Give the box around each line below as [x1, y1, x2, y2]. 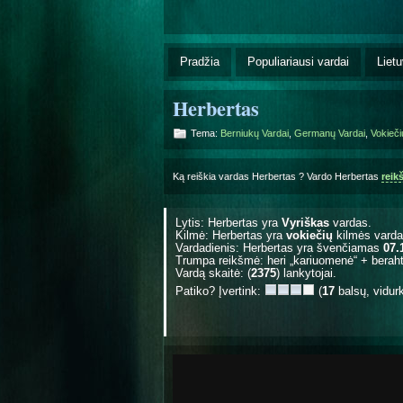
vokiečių [286, 228, 333, 242]
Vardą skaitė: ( [175, 265, 251, 280]
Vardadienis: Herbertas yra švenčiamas [175, 240, 383, 255]
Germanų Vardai [294, 127, 365, 139]
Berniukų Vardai [220, 127, 289, 139]
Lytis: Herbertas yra [175, 215, 282, 229]
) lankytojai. [276, 265, 336, 280]
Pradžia [180, 54, 219, 68]
